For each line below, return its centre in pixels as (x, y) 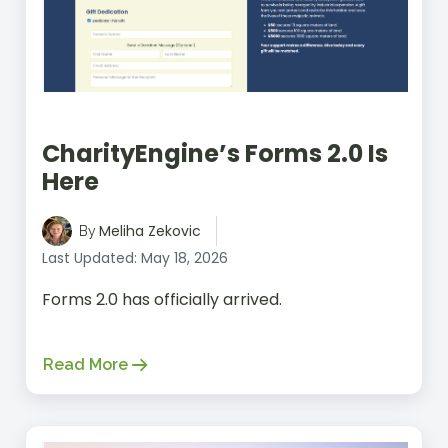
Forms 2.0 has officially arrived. (162, 299)
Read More (85, 364)
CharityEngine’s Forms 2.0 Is (215, 153)
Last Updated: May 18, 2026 (135, 257)
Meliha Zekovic (150, 230)
